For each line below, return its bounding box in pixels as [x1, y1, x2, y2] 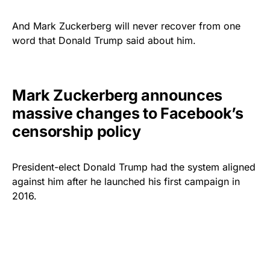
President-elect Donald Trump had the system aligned [12, 161, 256, 173]
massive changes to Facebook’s [12, 104, 243, 122]
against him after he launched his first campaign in [12, 175, 240, 187]
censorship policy [12, 122, 145, 140]
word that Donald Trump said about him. [12, 34, 196, 46]
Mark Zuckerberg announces [12, 86, 223, 104]
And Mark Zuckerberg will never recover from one [12, 20, 240, 32]
